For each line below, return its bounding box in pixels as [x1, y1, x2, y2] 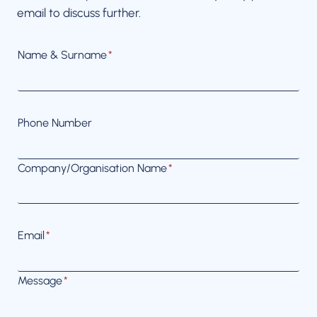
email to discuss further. [17, 6, 141, 20]
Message [18, 274, 62, 288]
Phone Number [18, 115, 92, 129]
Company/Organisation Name [18, 161, 167, 175]
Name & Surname [18, 48, 107, 62]
